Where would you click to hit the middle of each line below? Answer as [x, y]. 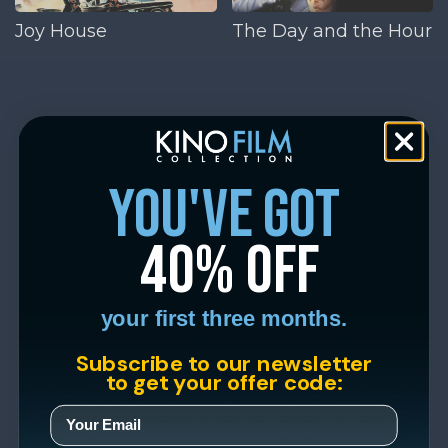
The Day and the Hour [331, 30]
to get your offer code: [224, 381]
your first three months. [224, 318]
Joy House [61, 30]
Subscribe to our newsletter [224, 362]
